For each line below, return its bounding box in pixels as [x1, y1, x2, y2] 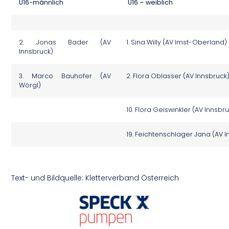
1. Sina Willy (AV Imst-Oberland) [126, 38, 227, 47]
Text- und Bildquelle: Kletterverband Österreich [11, 172, 179, 183]
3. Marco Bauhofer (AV [19, 72, 111, 81]
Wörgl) [19, 81, 41, 90]
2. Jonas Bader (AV [19, 38, 111, 47]
